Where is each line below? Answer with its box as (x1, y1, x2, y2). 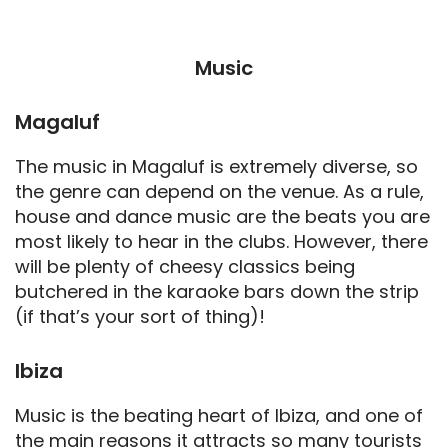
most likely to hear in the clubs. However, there (15, 228, 428, 254)
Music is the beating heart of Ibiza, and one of (15, 402, 423, 428)
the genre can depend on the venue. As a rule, (15, 178, 424, 204)
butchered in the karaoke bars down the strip (15, 278, 419, 304)
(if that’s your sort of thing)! (15, 303, 265, 329)
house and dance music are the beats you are (15, 203, 430, 229)
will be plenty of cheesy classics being (15, 253, 355, 279)
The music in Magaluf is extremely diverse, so (15, 153, 418, 179)
